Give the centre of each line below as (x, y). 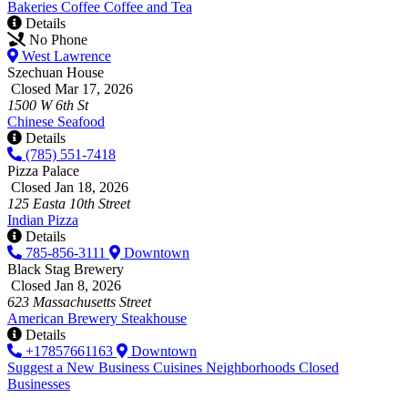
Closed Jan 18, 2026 (68, 187)
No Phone (56, 39)
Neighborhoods (252, 367)
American (37, 318)
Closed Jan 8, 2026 (64, 285)
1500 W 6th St (48, 105)
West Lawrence (65, 56)
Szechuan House (56, 72)
